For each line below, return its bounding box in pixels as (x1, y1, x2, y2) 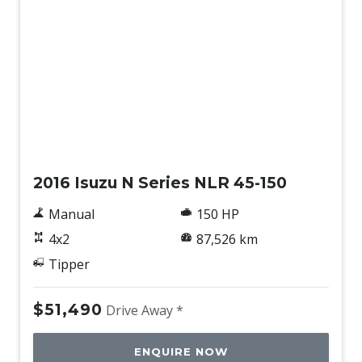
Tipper (48, 255, 90, 274)
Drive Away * (106, 301, 183, 320)
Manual (48, 205, 95, 224)
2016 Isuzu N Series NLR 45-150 (33, 173, 287, 193)
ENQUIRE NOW (134, 345, 228, 359)
